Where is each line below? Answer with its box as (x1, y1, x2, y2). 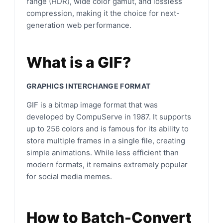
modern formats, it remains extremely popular (26, 159, 188, 169)
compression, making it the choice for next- (26, 8, 180, 18)
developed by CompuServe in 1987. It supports (26, 111, 191, 121)
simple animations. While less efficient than (26, 147, 179, 157)
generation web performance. (26, 20, 131, 30)
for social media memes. (26, 171, 112, 181)
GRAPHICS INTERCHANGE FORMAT (26, 81, 151, 90)
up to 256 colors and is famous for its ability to (26, 123, 189, 133)
